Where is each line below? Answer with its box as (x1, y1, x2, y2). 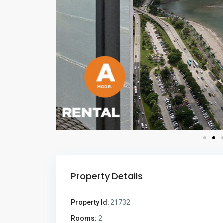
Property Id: (71, 198, 109, 206)
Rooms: (71, 214, 97, 222)
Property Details (71, 169, 143, 182)
